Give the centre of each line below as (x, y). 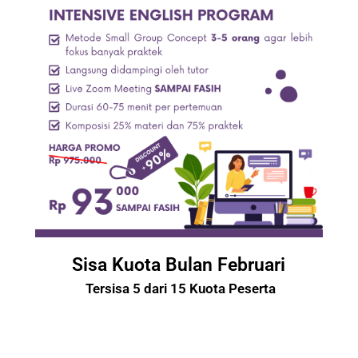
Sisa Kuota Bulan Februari (179, 265)
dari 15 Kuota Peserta (209, 288)
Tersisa (109, 288)
